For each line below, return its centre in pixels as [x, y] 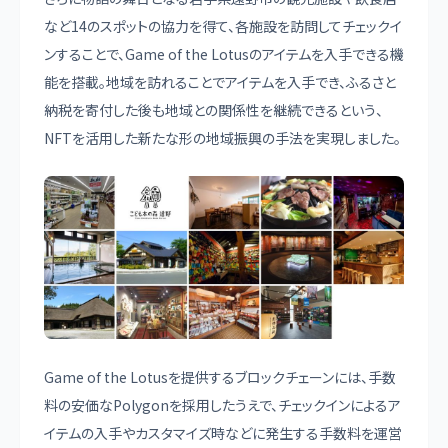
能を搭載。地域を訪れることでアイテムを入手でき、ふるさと [220, 82]
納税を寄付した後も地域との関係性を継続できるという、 [213, 110]
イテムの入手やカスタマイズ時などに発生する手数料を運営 [223, 432]
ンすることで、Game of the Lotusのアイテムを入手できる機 [224, 54]
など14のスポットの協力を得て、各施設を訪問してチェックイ [223, 26]
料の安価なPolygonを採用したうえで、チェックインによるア [222, 404]
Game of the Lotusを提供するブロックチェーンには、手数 [220, 376]
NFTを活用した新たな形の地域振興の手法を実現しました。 [222, 138]
